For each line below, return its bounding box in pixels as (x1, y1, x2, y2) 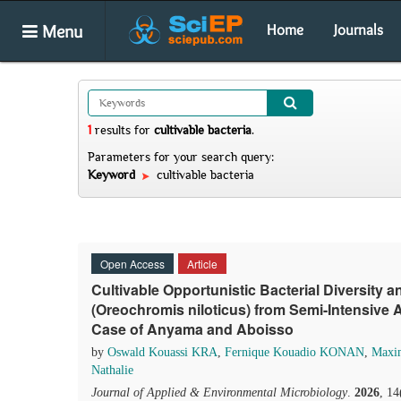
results (91, 123, 134, 137)
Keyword (88, 167, 139, 182)
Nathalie (91, 363, 133, 377)
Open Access (100, 256, 165, 271)
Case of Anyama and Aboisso (91, 319, 294, 339)
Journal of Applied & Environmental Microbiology (91, 386, 347, 399)
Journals (334, 21, 383, 38)
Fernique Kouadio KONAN (225, 346, 364, 359)
